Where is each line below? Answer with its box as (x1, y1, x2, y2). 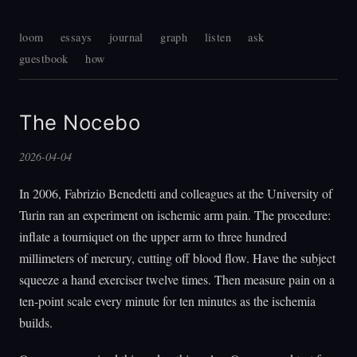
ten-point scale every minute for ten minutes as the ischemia (19, 292, 316, 309)
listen (204, 29, 232, 45)
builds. (19, 313, 53, 331)
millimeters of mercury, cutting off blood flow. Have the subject (19, 249, 335, 266)
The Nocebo (19, 109, 141, 135)
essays (61, 29, 92, 45)
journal (108, 29, 143, 45)
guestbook (19, 51, 69, 66)
